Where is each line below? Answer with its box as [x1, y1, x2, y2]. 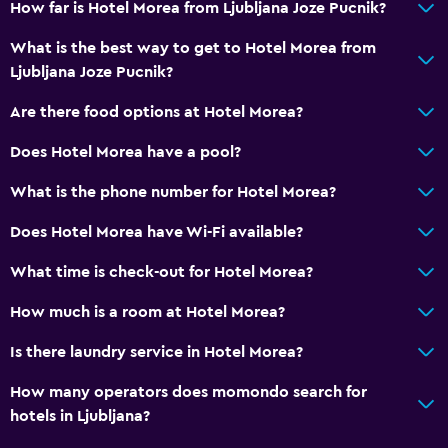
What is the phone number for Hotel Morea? [10, 183, 336, 200]
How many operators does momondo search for [10, 383, 367, 400]
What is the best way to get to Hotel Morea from [10, 39, 376, 56]
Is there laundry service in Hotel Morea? [10, 343, 303, 360]
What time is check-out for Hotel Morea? [10, 263, 313, 280]
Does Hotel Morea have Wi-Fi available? [10, 223, 303, 240]
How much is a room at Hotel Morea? [10, 303, 285, 320]
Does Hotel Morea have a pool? [10, 143, 241, 160]
